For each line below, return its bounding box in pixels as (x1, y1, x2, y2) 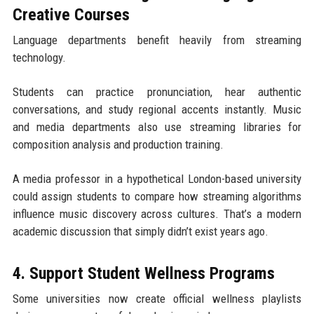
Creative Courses (12, 5, 130, 25)
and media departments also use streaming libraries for (12, 120, 302, 135)
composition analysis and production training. (12, 137, 224, 152)
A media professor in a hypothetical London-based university (12, 172, 302, 186)
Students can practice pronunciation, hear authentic (12, 85, 302, 100)
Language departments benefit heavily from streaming (12, 33, 302, 48)
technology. (12, 50, 66, 65)
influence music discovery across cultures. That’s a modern (12, 207, 302, 221)
